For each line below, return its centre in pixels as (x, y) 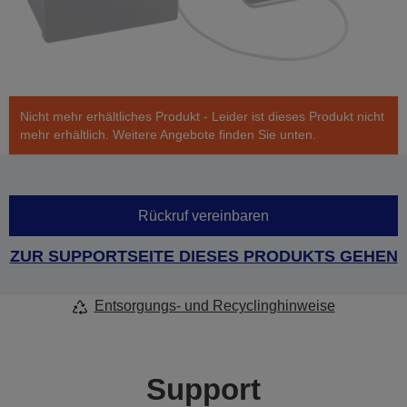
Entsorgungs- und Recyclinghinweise (214, 306)
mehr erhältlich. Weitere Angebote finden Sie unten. (168, 135)
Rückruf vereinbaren (203, 215)
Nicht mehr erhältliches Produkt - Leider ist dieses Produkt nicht (202, 117)
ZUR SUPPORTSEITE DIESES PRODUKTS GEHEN (203, 257)
